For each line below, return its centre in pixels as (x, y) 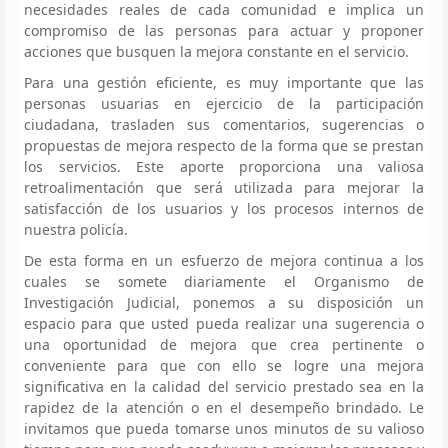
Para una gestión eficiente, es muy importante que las (224, 82)
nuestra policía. (76, 229)
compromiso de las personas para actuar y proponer (224, 30)
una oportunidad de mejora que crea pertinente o (224, 344)
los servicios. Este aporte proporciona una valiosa (224, 166)
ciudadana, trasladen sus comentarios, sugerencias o (224, 124)
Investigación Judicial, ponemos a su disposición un (224, 302)
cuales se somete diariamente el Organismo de (224, 281)
